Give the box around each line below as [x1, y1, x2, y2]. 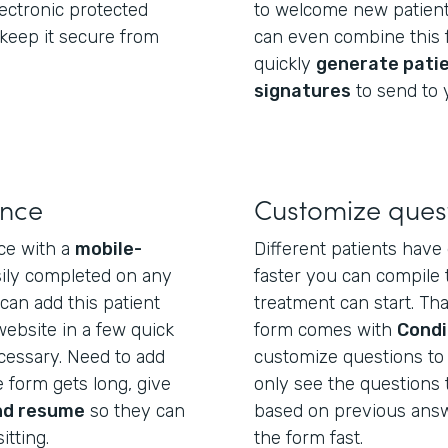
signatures [254, 80, 351, 102]
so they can [85, 400, 185, 422]
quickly [254, 53, 316, 75]
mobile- [75, 238, 142, 260]
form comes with [254, 319, 397, 341]
